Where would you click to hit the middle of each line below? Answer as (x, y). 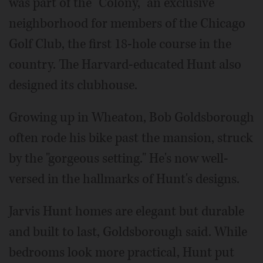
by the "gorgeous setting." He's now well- (119, 158)
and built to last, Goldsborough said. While (128, 232)
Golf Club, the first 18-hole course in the (120, 44)
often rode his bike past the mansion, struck (131, 138)
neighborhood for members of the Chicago (127, 23)
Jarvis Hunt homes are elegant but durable (127, 211)
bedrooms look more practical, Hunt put (122, 252)
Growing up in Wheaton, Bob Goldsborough (131, 117)
